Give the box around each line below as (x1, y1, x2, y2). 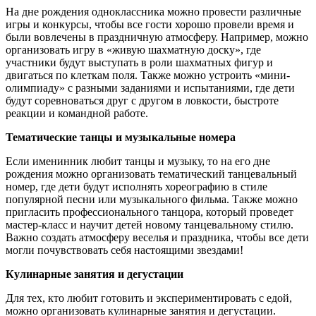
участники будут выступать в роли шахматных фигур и (6, 56, 273, 68)
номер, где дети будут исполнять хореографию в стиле (6, 180, 267, 193)
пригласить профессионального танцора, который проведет (6, 205, 293, 218)
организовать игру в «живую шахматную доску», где (6, 43, 261, 56)
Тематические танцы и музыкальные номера (6, 130, 236, 143)
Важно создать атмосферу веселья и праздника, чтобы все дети (6, 231, 309, 243)
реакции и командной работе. (6, 107, 148, 119)
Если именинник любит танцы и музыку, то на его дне (6, 154, 270, 167)
